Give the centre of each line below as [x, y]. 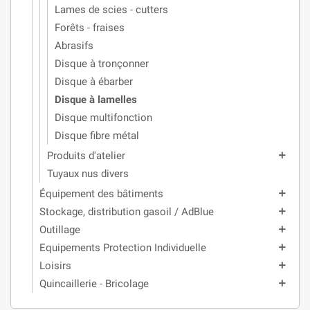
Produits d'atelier [86, 156]
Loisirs [55, 266]
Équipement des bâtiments [101, 194]
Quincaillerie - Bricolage [94, 284]
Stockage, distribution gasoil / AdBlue [127, 212]
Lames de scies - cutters [111, 10]
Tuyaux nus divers [88, 174]
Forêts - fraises [90, 28]
